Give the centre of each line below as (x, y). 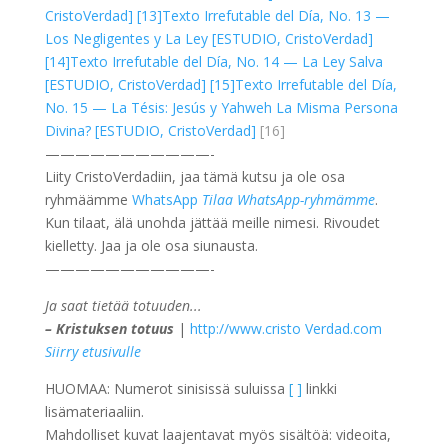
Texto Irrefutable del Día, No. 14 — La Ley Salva (226, 61)
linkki (319, 388)
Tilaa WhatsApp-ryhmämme (288, 199)
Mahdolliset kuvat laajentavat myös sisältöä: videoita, (217, 434)
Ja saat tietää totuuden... (123, 305)
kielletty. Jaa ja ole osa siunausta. (151, 245)
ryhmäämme (88, 199)
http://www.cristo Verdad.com (285, 328)
